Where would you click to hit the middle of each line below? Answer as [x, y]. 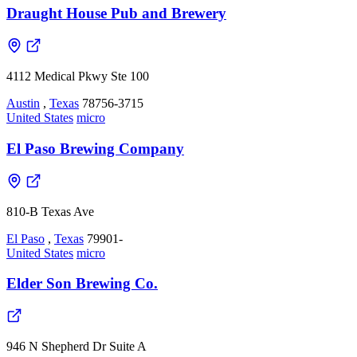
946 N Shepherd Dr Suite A [76, 346]
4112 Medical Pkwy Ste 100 [78, 76]
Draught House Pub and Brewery [116, 14]
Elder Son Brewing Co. [82, 284]
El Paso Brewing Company [95, 148]
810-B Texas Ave [50, 211]
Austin [23, 104]
